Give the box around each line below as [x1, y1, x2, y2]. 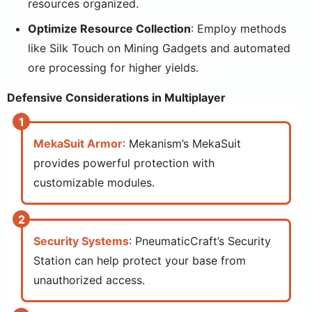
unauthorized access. [33, 273, 145, 287]
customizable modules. [33, 175, 155, 189]
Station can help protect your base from [33, 253, 246, 267]
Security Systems [33, 234, 129, 248]
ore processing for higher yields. [28, 61, 198, 75]
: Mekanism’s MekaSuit [123, 136, 241, 150]
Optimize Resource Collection [28, 22, 191, 36]
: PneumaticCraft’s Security [129, 234, 271, 248]
